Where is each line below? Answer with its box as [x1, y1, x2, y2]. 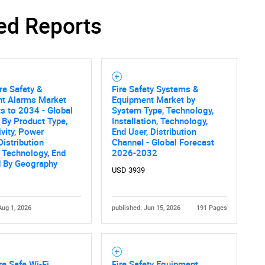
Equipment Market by [111, 93, 195, 106]
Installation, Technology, [111, 115, 208, 127]
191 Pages [196, 203, 227, 212]
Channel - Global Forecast [111, 136, 214, 148]
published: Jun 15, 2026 [111, 203, 180, 212]
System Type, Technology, [111, 104, 214, 117]
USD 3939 [111, 166, 145, 175]
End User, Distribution [111, 125, 196, 138]
